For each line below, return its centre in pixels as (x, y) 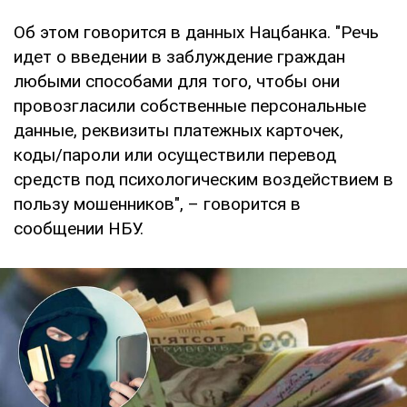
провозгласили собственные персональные (190, 105)
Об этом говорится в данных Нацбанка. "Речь (196, 32)
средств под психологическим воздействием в (203, 179)
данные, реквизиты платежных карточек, (179, 130)
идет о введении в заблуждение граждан (179, 56)
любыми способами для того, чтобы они (177, 81)
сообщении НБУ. (79, 228)
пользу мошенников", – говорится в (157, 203)
